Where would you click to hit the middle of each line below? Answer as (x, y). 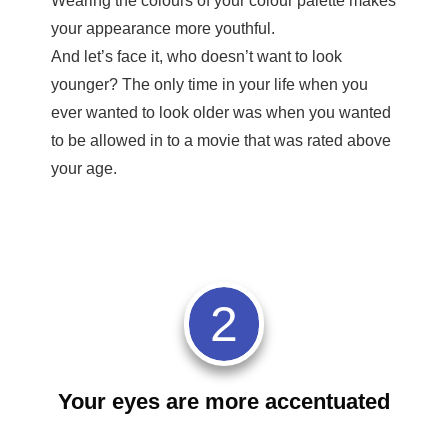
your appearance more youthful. (163, 28)
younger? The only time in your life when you (209, 84)
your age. (84, 168)
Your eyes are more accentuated (224, 401)
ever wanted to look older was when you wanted (221, 112)
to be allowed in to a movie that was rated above (221, 140)
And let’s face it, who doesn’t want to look (196, 56)
